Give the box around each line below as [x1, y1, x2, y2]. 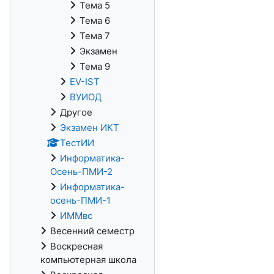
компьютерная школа [40, 254, 136, 265]
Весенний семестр [50, 225, 135, 237]
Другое [60, 106, 92, 118]
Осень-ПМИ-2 [50, 166, 113, 177]
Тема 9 [80, 61, 110, 72]
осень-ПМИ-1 [50, 194, 111, 206]
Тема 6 [80, 15, 110, 26]
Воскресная [50, 240, 103, 252]
